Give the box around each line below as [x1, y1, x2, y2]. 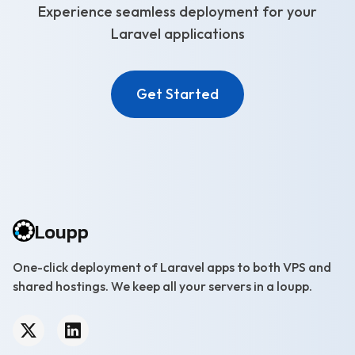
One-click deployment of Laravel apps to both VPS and [13, 259, 331, 275]
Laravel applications [110, 25, 245, 43]
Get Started [136, 85, 219, 103]
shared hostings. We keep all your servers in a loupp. [13, 278, 312, 294]
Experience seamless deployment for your [38, 2, 317, 21]
